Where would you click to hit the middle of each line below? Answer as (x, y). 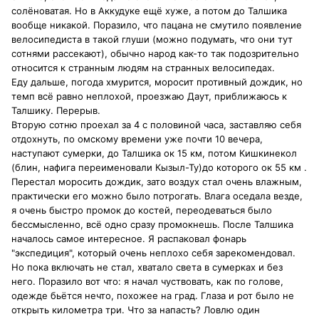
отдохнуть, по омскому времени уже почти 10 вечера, (137, 139)
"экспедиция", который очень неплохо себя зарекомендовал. (153, 253)
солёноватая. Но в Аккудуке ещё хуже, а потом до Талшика (149, 11)
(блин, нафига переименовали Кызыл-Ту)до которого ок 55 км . (159, 168)
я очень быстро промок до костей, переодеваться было (142, 210)
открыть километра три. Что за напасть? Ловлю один (136, 310)
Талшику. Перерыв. (56, 111)
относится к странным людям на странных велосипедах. (143, 68)
